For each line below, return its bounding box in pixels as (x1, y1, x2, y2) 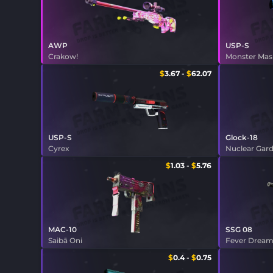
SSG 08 (225, 225, 253, 235)
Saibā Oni (48, 236, 83, 246)
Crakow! (48, 51, 79, 61)
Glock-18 (225, 133, 258, 143)
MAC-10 (48, 225, 77, 235)
